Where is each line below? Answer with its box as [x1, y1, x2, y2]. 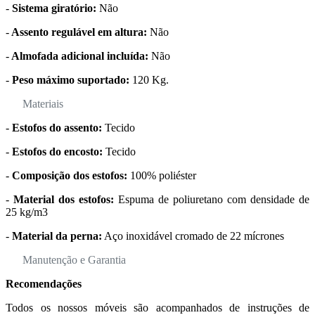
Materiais [22, 98, 63, 110]
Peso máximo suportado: [9, 74, 129, 86]
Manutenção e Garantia [22, 254, 126, 266]
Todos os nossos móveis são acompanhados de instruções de [6, 302, 309, 314]
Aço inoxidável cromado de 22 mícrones [102, 230, 284, 242]
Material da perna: [9, 230, 102, 242]
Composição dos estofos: [9, 169, 130, 181]
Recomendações [6, 278, 82, 290]
